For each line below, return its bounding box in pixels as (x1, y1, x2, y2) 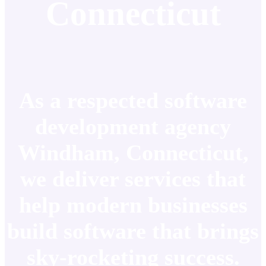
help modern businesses (18, 192, 248, 217)
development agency (35, 113, 231, 139)
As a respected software (19, 87, 247, 113)
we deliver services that (20, 166, 246, 191)
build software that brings (7, 218, 259, 243)
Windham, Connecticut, (17, 140, 249, 165)
